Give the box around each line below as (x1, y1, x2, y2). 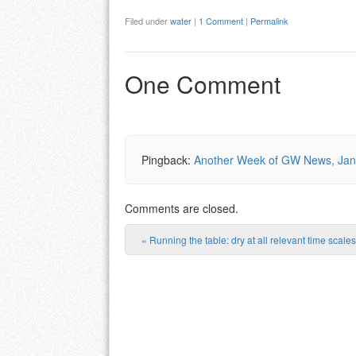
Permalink (250, 14, 288, 28)
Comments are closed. (125, 199, 238, 216)
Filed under (125, 14, 170, 28)
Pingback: (141, 151, 194, 168)
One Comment (125, 66, 281, 101)
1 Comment (199, 14, 243, 28)
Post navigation (141, 243, 335, 284)
